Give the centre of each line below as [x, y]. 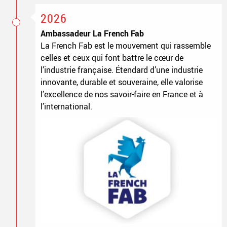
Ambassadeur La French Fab [92, 33]
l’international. [66, 106]
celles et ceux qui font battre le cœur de [112, 58]
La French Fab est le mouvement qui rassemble [125, 45]
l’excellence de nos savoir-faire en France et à [122, 94]
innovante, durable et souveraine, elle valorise [121, 82]
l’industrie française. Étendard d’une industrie [121, 70]
